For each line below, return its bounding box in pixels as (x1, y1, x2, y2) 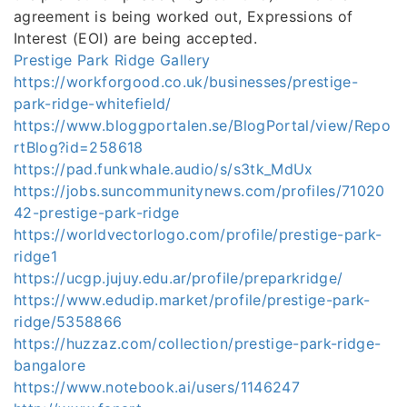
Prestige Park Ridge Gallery (14, 51, 211, 69)
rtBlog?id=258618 (14, 138, 144, 156)
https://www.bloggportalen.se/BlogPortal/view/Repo (14, 116, 392, 134)
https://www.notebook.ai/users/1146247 (14, 378, 300, 396)
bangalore (14, 356, 86, 374)
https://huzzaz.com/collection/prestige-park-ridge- (14, 334, 382, 352)
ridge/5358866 (14, 313, 123, 331)
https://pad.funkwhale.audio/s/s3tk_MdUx (14, 160, 313, 178)
